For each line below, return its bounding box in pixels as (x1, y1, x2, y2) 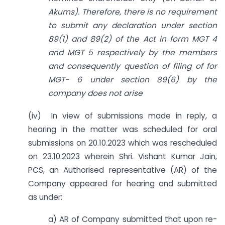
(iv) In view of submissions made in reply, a (28, 110, 217, 121)
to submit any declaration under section (48, 20, 217, 31)
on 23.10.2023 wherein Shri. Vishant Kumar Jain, (28, 151, 217, 162)
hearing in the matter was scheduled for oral (28, 124, 217, 135)
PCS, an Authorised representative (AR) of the (28, 164, 217, 175)
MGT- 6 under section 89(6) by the (48, 74, 217, 85)
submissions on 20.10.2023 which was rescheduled (28, 137, 217, 148)
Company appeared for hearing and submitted (28, 178, 217, 189)
